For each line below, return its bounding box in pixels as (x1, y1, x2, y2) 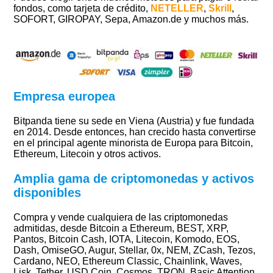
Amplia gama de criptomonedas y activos (13, 172, 255, 186)
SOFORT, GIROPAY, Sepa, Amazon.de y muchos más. (13, 13, 249, 24)
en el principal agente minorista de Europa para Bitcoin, (13, 138, 253, 149)
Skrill (208, 2, 232, 13)
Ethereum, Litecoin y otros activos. (13, 149, 161, 160)
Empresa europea (13, 90, 116, 104)
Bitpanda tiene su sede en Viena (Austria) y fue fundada (13, 116, 255, 127)
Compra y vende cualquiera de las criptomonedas (13, 212, 229, 223)
